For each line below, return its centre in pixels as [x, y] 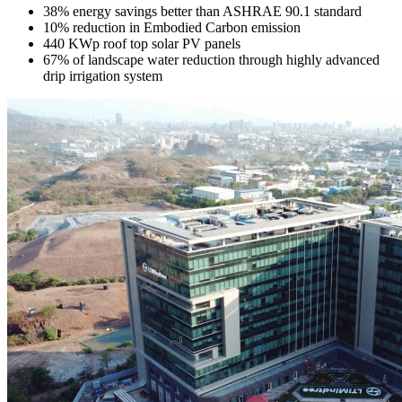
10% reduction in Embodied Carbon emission [172, 28]
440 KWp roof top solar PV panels [142, 44]
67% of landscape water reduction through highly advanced [211, 60]
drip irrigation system [103, 76]
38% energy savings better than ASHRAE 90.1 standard [202, 12]
